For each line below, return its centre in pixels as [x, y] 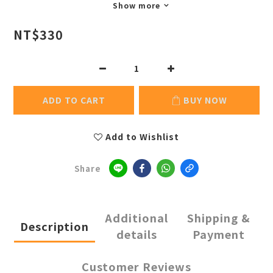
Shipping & [218, 218]
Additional [136, 218]
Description [54, 226]
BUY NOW [205, 100]
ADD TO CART [74, 100]
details [136, 234]
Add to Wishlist [142, 137]
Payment [218, 234]
